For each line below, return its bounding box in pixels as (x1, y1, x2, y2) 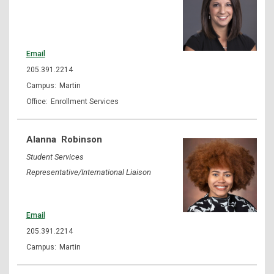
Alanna (26, 133, 56, 145)
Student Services (26, 152, 84, 161)
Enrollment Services (50, 97, 119, 106)
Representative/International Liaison (26, 167, 151, 177)
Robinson (61, 133, 102, 145)
